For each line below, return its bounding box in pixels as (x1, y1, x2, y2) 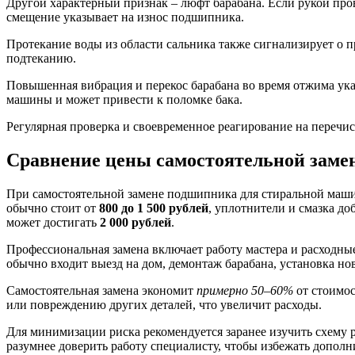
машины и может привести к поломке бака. (6, 92, 242, 106)
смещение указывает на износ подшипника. (6, 10, 244, 24)
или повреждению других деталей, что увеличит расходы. (6, 297, 322, 311)
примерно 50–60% (197, 283, 293, 297)
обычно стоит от (6, 200, 99, 215)
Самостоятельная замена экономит (6, 283, 197, 297)
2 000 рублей (100, 215, 171, 229)
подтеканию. (6, 51, 76, 65)
